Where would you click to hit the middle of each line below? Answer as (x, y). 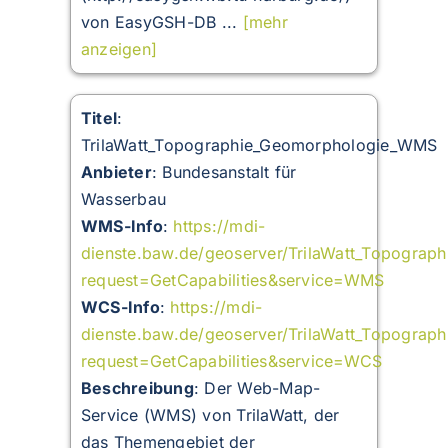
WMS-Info (121, 226)
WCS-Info (120, 307)
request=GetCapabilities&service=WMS (232, 280)
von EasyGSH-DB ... (161, 22)
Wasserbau (123, 199)
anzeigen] (119, 49)
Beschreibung (137, 388)
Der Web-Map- (262, 388)
